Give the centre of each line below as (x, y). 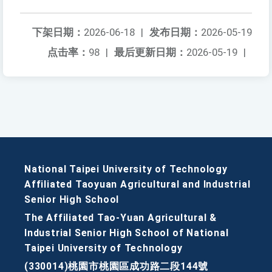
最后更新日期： (150, 53)
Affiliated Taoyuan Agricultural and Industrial (138, 185)
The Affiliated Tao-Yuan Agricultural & (121, 218)
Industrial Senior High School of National (127, 233)
